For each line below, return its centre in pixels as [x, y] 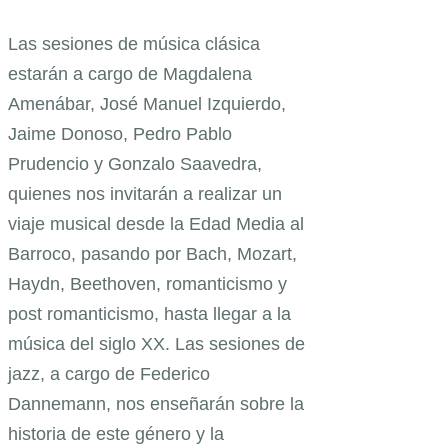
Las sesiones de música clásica [134, 43]
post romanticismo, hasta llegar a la [149, 313]
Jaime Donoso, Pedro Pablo [120, 133]
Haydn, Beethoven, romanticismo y [147, 283]
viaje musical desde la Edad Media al [156, 223]
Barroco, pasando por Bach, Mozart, [152, 253]
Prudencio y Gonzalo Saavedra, [135, 163]
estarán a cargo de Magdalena [130, 73]
